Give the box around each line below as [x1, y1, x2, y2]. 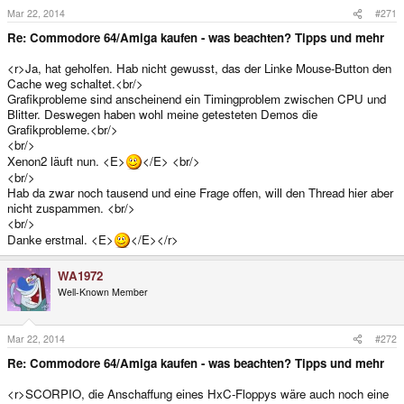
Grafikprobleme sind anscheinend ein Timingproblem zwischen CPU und [7, 90, 386, 108]
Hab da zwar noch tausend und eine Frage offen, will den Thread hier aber [7, 184, 393, 202]
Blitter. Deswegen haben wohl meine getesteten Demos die [7, 106, 317, 124]
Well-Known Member [58, 285, 148, 299]
